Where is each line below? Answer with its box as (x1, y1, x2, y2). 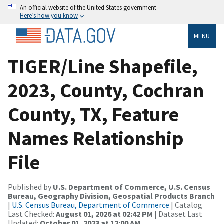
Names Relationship (8, 125, 184, 151)
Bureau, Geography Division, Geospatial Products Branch (8, 190, 215, 201)
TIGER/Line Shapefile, (8, 53, 198, 79)
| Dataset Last (153, 208, 202, 219)
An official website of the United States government (20, 3, 156, 11)
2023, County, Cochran (8, 77, 204, 103)
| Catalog (169, 199, 202, 210)
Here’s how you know (20, 11, 78, 19)
